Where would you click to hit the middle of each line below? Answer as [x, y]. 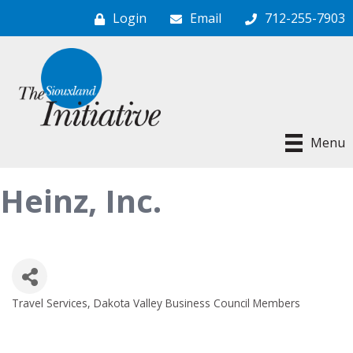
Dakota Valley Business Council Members [197, 303]
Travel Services [50, 303]
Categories [56, 314]
